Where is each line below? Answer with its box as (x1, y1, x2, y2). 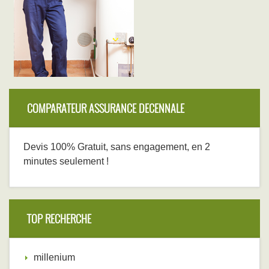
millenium (34, 252, 75, 263)
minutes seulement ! (23, 156, 109, 167)
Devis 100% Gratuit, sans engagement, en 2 (23, 142, 213, 153)
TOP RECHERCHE (27, 211, 91, 227)
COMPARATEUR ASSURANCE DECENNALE (27, 100, 184, 116)
